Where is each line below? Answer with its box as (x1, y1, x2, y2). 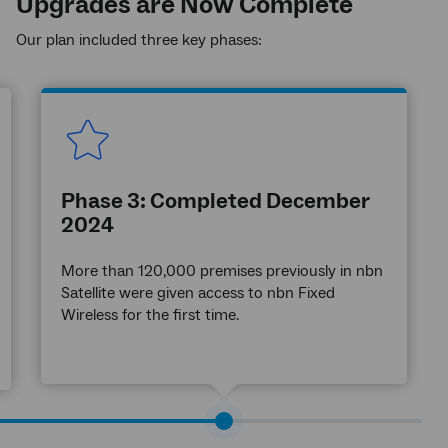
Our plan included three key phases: (16, 29, 262, 50)
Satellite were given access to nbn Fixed (61, 282, 335, 303)
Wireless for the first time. (61, 304, 251, 325)
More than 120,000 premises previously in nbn (61, 260, 383, 281)
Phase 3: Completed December (61, 186, 370, 215)
